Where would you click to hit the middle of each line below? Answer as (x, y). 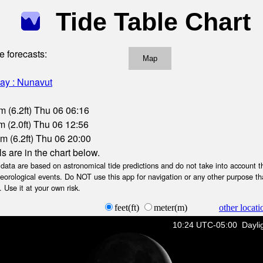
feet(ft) (128, 208)
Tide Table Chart (153, 22)
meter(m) (172, 208)
